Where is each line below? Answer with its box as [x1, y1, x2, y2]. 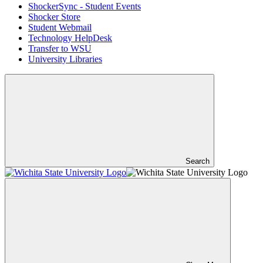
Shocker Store [28, 12, 80, 22]
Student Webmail [28, 22, 92, 32]
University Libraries [28, 54, 102, 64]
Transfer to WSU [28, 43, 92, 53]
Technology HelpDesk [28, 33, 112, 43]
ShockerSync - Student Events [28, 1, 141, 11]
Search [186, 157, 210, 166]
